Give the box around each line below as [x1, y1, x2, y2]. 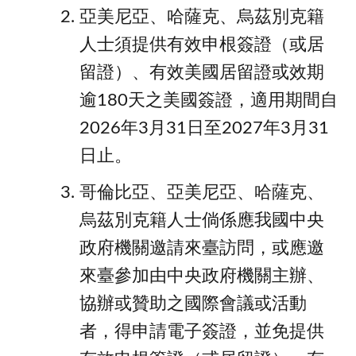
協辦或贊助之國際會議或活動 [79, 295, 307, 312]
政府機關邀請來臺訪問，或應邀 [79, 239, 324, 257]
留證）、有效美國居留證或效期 [79, 64, 324, 82]
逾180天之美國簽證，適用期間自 [79, 92, 338, 110]
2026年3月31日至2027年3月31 [79, 120, 329, 137]
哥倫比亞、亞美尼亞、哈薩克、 [79, 184, 324, 201]
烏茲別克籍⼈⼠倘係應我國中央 [79, 211, 324, 229]
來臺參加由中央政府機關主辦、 [79, 267, 324, 284]
